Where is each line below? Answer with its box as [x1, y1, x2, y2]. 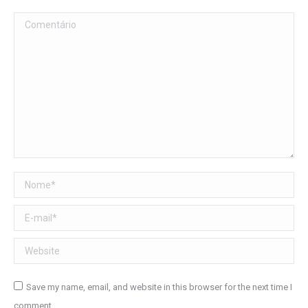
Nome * [14, 175, 49, 188]
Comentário [14, 15, 67, 28]
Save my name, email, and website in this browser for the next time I [26, 282, 292, 293]
